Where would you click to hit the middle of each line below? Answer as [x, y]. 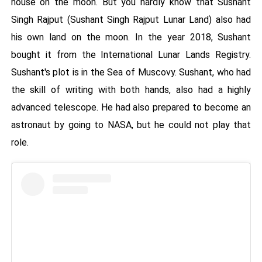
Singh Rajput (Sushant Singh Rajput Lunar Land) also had [131, 20]
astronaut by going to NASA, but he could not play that [131, 125]
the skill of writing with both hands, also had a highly [131, 90]
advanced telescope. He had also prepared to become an [131, 108]
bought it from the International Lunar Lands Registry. [131, 55]
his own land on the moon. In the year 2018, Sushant [131, 37]
